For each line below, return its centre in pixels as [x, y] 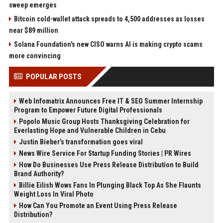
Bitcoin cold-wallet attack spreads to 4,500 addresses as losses [109, 19]
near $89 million [33, 31]
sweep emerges [33, 5]
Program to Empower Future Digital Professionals [88, 110]
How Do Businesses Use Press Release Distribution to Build [109, 165]
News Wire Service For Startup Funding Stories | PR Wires [105, 154]
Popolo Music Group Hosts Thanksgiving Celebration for [104, 122]
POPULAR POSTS [54, 77]
